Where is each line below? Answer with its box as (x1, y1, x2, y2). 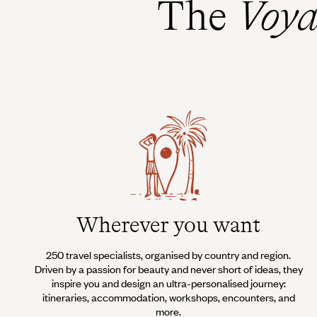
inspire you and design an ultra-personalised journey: (51, 275, 286, 290)
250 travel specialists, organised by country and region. (46, 247, 292, 262)
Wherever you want (76, 210, 261, 238)
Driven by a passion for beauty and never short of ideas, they (34, 261, 303, 276)
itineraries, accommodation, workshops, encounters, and (42, 289, 295, 304)
